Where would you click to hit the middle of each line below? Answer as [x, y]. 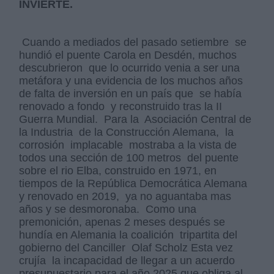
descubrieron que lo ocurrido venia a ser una [130, 68]
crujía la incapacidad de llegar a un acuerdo [127, 261]
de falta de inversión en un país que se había [131, 94]
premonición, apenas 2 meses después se [122, 222]
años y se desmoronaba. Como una [108, 209]
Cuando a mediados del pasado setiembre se [133, 43]
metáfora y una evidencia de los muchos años [131, 81]
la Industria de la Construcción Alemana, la [127, 132]
